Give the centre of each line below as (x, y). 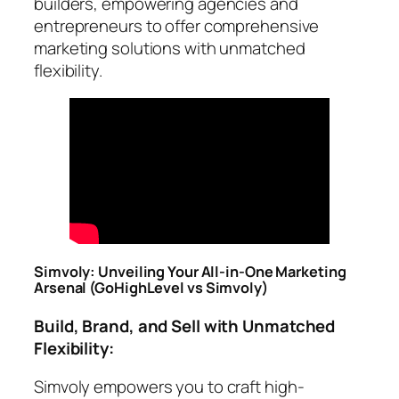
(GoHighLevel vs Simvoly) (179, 288)
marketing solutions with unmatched (170, 48)
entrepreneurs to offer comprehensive (177, 25)
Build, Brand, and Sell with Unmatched (185, 326)
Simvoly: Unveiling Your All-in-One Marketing (190, 272)
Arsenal (61, 288)
